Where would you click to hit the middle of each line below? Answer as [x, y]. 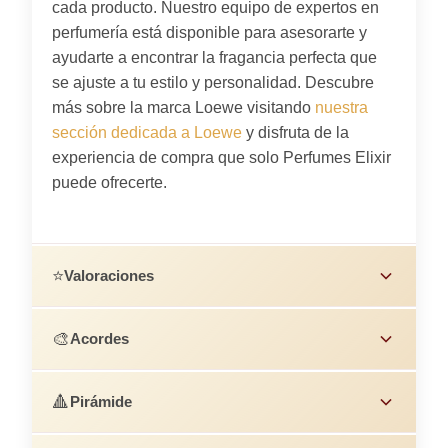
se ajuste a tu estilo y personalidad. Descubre [213, 82]
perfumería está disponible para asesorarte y [209, 32]
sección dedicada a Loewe [147, 132]
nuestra [341, 107]
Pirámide [101, 401]
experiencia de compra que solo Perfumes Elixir [221, 157]
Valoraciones [109, 275]
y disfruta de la [295, 132]
